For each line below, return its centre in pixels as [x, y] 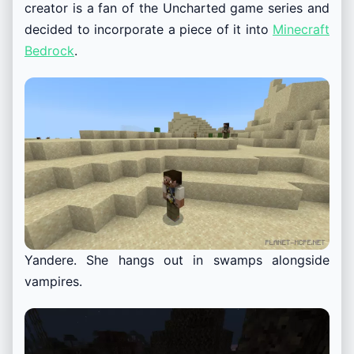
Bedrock [49, 51]
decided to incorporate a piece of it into [149, 30]
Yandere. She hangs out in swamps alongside [177, 260]
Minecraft [301, 30]
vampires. [53, 281]
